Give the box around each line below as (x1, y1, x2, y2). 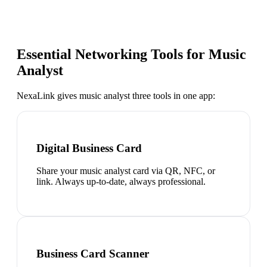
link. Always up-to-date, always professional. (36, 176, 206, 187)
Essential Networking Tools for (17, 46, 209, 63)
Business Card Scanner (36, 247, 149, 260)
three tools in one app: (130, 90, 215, 101)
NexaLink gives (17, 90, 79, 101)
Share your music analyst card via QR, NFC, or (36, 166, 215, 176)
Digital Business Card (36, 141, 142, 154)
